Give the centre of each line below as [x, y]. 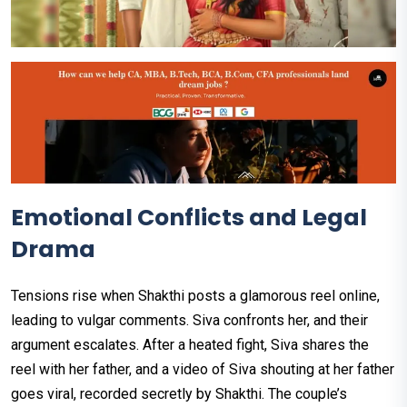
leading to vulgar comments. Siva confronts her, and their [189, 321]
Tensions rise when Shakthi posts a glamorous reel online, [195, 296]
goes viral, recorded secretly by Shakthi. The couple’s [179, 394]
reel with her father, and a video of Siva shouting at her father [203, 370]
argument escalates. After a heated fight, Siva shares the [190, 345]
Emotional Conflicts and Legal [189, 218]
